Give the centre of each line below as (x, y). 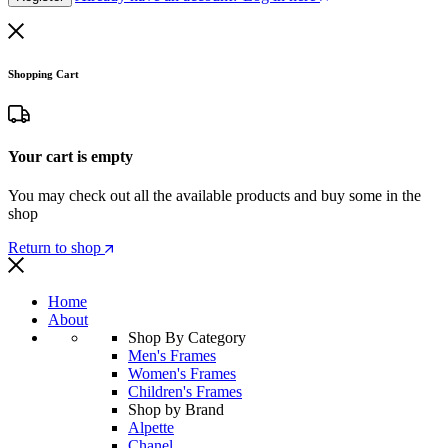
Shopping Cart (43, 73)
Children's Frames (185, 392)
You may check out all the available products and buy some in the (214, 196)
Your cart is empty (70, 156)
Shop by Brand (176, 410)
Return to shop (56, 248)
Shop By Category (187, 338)
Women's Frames (182, 374)
